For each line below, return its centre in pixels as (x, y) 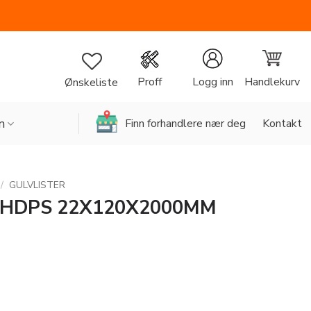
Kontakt (282, 123)
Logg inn (212, 82)
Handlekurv (272, 82)
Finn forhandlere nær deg (185, 123)
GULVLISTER (37, 185)
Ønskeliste (91, 82)
